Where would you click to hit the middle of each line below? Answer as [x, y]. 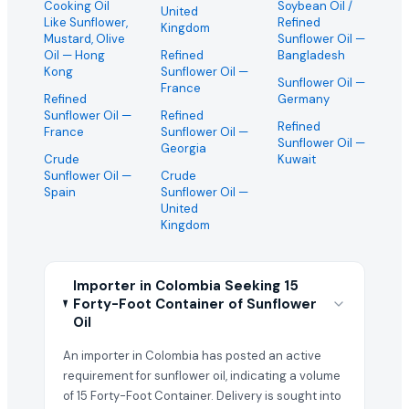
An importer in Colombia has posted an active [192, 356]
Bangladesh [311, 55]
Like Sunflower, [86, 22]
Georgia [184, 148]
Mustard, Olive [84, 39]
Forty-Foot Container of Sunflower [195, 304]
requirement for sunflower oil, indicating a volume [202, 376]
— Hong [82, 55]
